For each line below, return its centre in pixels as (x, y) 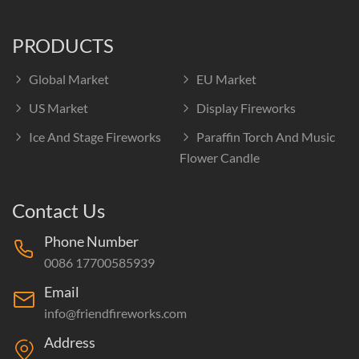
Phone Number (91, 241)
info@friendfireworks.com (115, 313)
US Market (58, 108)
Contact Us (58, 210)
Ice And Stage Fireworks (95, 137)
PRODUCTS (63, 45)
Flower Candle (220, 157)
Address (70, 342)
